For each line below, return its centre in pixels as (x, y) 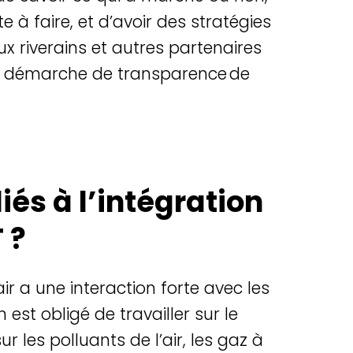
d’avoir (125, 22)
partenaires (215, 48)
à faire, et (56, 22)
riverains (53, 48)
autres (137, 48)
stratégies (230, 22)
